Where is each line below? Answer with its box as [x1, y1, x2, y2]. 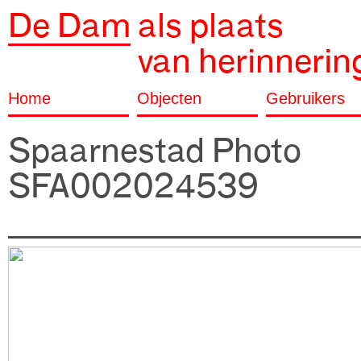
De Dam [8, 6, 131, 46]
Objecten [137, 89, 201, 107]
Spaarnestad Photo [8, 131, 301, 171]
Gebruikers [266, 89, 345, 107]
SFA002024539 [8, 166, 259, 206]
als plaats [138, 6, 284, 46]
